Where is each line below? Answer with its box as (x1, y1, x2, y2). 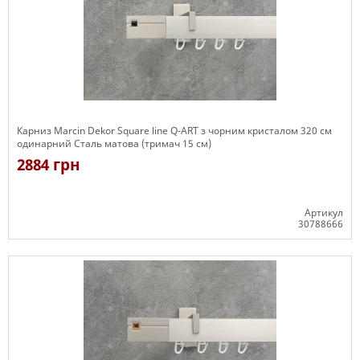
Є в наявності (17, 239, 82, 254)
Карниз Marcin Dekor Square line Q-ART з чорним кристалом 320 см (17, 124, 332, 137)
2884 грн (17, 154, 80, 175)
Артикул (305, 206, 343, 219)
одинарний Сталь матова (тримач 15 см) (17, 137, 211, 150)
